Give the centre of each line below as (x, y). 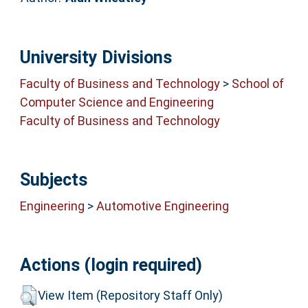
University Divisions (96, 57)
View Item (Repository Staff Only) (130, 295)
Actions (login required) (111, 265)
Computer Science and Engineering (117, 102)
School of (257, 84)
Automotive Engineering (162, 206)
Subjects (53, 179)
